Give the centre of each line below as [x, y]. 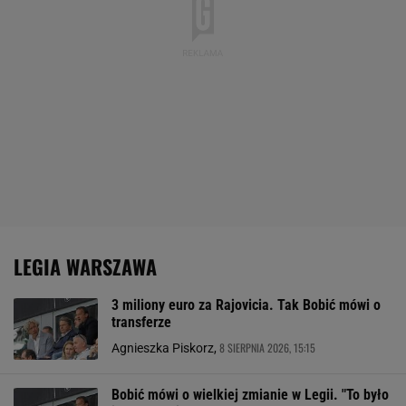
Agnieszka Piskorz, [165, 348]
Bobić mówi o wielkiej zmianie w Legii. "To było [250, 395]
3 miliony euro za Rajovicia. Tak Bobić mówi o [246, 305]
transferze [141, 322]
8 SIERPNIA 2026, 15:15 [267, 348]
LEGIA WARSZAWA [90, 266]
